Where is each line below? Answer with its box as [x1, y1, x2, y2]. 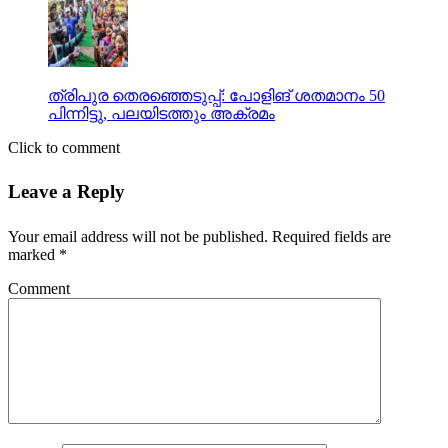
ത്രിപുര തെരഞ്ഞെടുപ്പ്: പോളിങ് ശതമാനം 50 [48, 86, 385, 104]
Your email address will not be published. [8, 228, 268, 246]
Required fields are [268, 228, 391, 246]
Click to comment [8, 138, 120, 156]
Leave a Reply [8, 181, 125, 203]
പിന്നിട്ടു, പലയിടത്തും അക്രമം [48, 104, 275, 122]
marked [8, 246, 59, 264]
